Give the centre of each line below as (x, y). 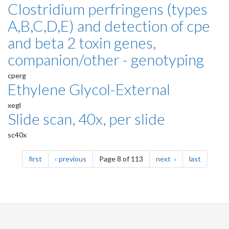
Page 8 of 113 (121, 159)
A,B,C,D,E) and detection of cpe (109, 26)
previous (72, 159)
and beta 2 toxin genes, (82, 43)
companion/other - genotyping (106, 60)
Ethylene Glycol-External (89, 89)
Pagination (41, 148)
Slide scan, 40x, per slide (86, 119)
